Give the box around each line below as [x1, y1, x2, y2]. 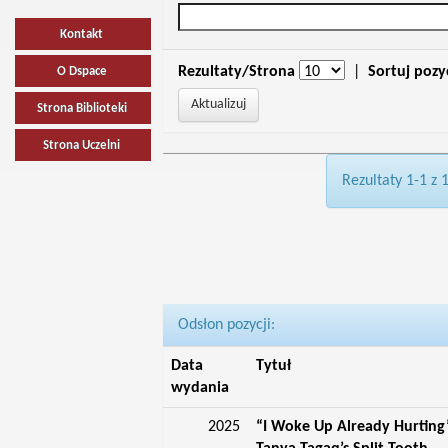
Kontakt [60, 28, 104, 41]
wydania [170, 380, 229, 396]
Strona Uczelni [43, 139, 121, 152]
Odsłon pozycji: [177, 317, 275, 333]
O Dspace [56, 65, 107, 78]
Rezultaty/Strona [177, 64, 295, 80]
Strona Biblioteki [36, 102, 127, 115]
